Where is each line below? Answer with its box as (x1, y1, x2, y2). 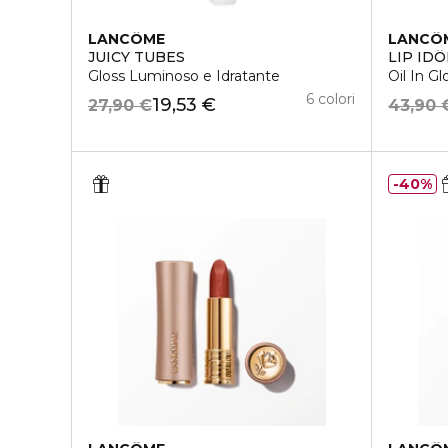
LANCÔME (88, 30, 165, 49)
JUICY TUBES (88, 48, 185, 67)
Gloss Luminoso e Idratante (88, 67, 280, 86)
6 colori (306, 90, 356, 109)
